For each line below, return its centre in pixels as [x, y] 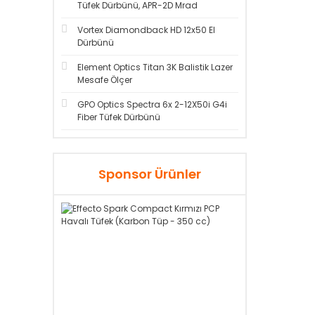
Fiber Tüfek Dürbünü [119, 117]
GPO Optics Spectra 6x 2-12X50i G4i [152, 104]
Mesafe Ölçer [105, 80]
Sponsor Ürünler [150, 174]
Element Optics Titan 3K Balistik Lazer [155, 67]
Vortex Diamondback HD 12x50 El [146, 30]
